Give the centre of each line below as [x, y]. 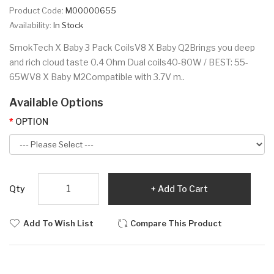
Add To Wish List [58, 223]
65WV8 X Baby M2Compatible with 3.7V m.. [97, 76]
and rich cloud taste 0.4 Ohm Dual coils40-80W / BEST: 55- [129, 62]
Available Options [56, 102]
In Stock [68, 25]
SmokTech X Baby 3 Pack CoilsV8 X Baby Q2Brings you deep [132, 47]
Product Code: [37, 10]
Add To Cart [183, 188]
